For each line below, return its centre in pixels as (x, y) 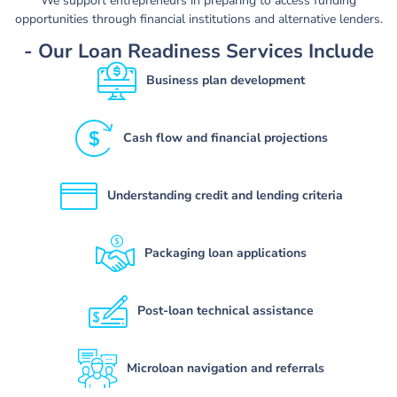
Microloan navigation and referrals (225, 369)
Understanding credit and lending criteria (225, 196)
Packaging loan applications (225, 253)
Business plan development (225, 81)
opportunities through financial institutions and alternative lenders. (198, 19)
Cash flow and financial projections (225, 138)
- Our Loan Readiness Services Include (198, 51)
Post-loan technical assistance (225, 311)
